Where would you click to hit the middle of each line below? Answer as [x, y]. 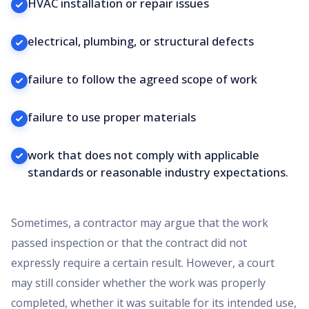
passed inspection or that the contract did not [129, 242]
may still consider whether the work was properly [138, 282]
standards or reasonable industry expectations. [158, 172]
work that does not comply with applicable [143, 154]
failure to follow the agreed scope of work [142, 79]
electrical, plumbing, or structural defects [141, 41]
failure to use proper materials [112, 117]
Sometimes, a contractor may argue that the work [140, 222]
